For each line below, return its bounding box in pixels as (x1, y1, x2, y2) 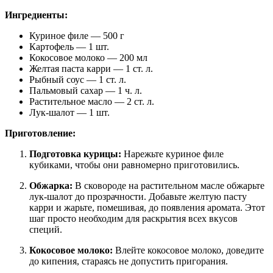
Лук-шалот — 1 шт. (29, 107, 110, 118)
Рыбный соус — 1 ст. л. (29, 74, 126, 85)
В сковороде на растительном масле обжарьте (73, 180, 264, 191)
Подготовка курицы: (29, 148, 121, 159)
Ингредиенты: (5, 9, 68, 20)
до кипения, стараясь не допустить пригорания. (29, 255, 228, 266)
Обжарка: (29, 180, 73, 191)
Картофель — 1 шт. (29, 41, 109, 52)
